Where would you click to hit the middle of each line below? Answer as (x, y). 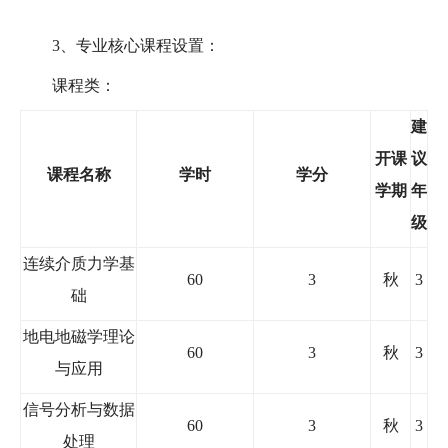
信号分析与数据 (78, 409)
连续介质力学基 (78, 263)
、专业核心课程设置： (140, 45)
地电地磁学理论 (78, 336)
